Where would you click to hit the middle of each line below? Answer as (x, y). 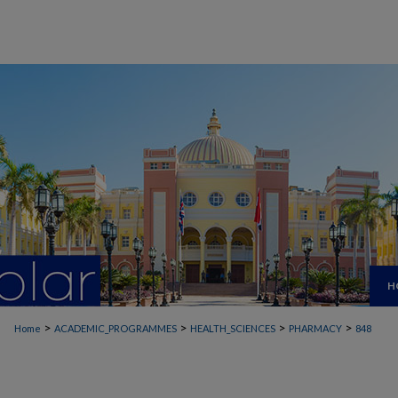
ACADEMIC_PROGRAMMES (115, 328)
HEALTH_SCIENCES (233, 328)
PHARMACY (315, 328)
